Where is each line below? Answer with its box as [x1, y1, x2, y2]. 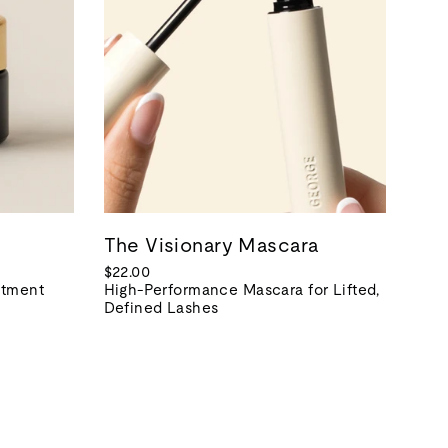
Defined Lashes [103, 298, 219, 316]
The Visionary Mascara [103, 233, 319, 256]
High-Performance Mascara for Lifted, [103, 280, 380, 298]
